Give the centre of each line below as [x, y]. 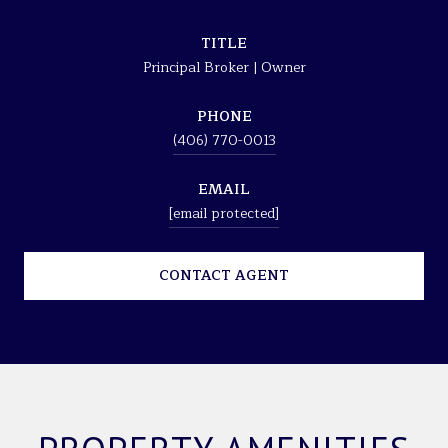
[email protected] [224, 213]
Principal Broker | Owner [224, 67]
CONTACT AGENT [224, 275]
